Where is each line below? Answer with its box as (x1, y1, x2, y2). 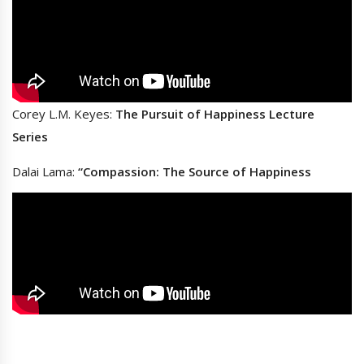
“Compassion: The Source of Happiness (78, 163, 311, 180)
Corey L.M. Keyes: (12, 106, 115, 123)
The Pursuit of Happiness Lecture (115, 106, 314, 123)
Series (12, 128, 48, 145)
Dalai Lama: (12, 163, 78, 180)
